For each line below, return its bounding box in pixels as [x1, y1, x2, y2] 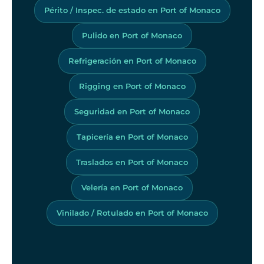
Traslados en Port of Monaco [76, 157, 188, 167]
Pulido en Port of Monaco [82, 30, 182, 40]
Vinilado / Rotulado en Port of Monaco [56, 207, 208, 217]
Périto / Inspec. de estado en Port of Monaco [44, 5, 220, 15]
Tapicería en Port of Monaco [76, 131, 188, 141]
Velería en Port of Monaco [81, 182, 183, 192]
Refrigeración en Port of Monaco [68, 55, 196, 65]
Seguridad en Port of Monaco [74, 106, 190, 116]
